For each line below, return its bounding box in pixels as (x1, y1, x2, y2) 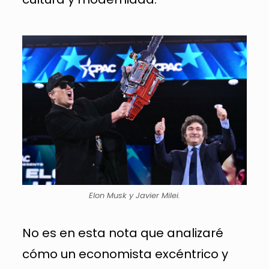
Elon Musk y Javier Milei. (88, 189, 180, 201)
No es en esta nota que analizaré (22, 224, 223, 241)
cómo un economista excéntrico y (22, 245, 228, 262)
